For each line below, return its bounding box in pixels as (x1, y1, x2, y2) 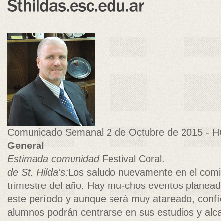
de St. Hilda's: (7, 167, 68, 178)
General (7, 140, 44, 151)
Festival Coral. (102, 153, 165, 164)
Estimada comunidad (7, 153, 102, 164)
